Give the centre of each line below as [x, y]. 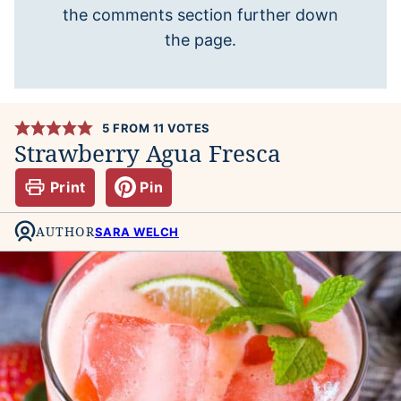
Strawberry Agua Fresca [148, 153]
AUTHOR [65, 232]
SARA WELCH [137, 232]
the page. [200, 39]
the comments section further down [200, 14]
